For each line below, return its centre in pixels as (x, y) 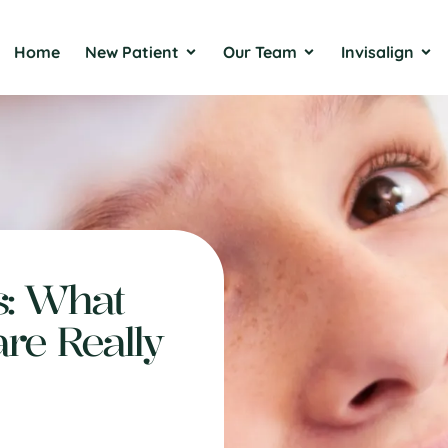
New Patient (131, 52)
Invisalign (377, 52)
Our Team (259, 52)
